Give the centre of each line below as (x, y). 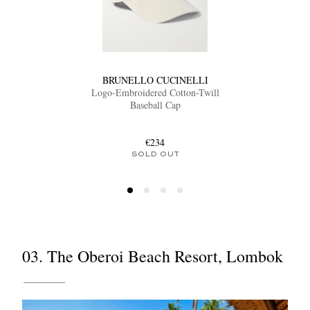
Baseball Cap (155, 105)
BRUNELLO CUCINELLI (155, 80)
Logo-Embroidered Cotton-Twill (155, 93)
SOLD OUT (155, 155)
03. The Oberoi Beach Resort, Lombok (153, 256)
